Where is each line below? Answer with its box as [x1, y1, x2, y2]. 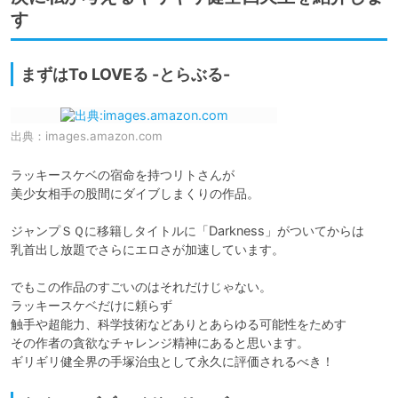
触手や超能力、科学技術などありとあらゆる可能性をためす [11, 316, 346, 332]
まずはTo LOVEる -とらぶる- [20, 65, 230, 84]
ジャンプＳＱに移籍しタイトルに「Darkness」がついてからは [11, 223, 364, 239]
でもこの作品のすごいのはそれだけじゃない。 [11, 279, 272, 295]
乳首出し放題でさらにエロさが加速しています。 [11, 242, 284, 258]
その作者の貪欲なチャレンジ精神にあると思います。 [11, 335, 309, 351]
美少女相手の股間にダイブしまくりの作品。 [11, 186, 259, 202]
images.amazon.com [45, 129, 163, 144]
